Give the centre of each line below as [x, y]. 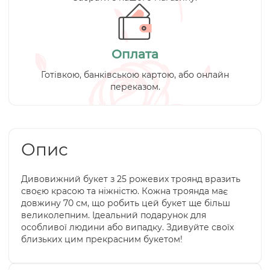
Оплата [135, 54]
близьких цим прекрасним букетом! [102, 239]
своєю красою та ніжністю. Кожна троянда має [124, 191]
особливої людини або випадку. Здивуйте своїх [127, 227]
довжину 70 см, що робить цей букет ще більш [126, 203]
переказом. [135, 87]
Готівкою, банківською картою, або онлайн [135, 75]
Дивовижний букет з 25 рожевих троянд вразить [131, 179]
